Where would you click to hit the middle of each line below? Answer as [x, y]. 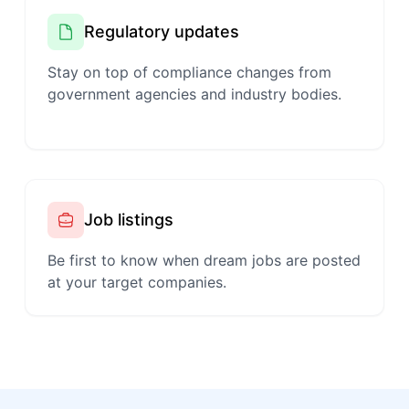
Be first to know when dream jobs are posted [204, 261]
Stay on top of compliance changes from [189, 73]
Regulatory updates [161, 32]
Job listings [128, 220]
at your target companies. [136, 283]
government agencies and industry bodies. [194, 94]
